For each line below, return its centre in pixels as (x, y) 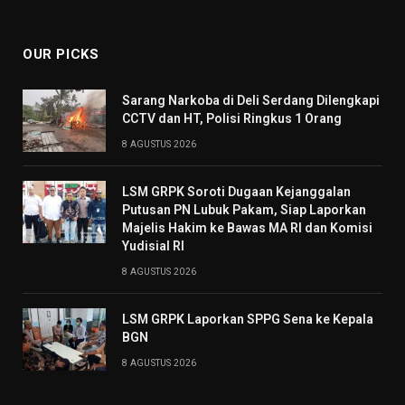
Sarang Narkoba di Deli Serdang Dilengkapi (251, 101)
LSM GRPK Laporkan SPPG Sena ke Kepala (248, 320)
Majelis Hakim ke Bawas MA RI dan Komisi (247, 228)
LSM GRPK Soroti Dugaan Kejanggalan (236, 192)
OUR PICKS (61, 55)
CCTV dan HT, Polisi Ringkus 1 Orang (232, 119)
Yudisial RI (153, 246)
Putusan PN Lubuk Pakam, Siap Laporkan (244, 210)
